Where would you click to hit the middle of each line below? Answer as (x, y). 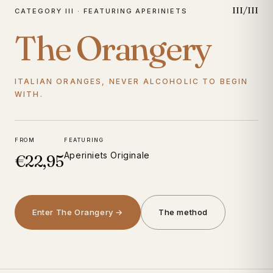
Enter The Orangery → (78, 212)
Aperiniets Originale (107, 155)
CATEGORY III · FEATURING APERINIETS (101, 11)
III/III (245, 10)
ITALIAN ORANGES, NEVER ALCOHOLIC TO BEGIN (132, 81)
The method (183, 212)
